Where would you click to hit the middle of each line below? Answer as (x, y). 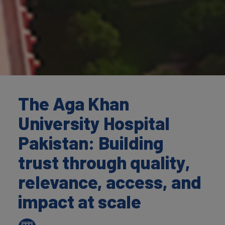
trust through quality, (104, 162)
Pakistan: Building (91, 142)
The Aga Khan (74, 103)
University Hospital (94, 123)
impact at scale (80, 201)
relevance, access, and (110, 182)
